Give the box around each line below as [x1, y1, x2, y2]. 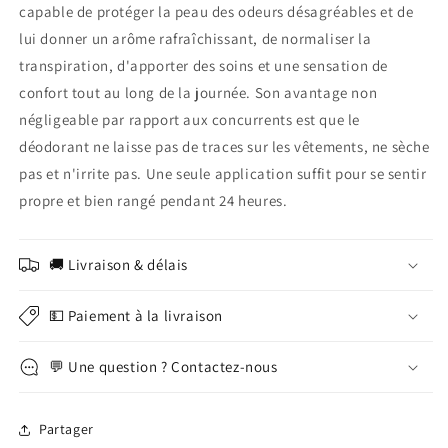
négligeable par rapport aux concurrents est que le [19, 109, 361, 129]
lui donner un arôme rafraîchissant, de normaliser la [19, 28, 372, 48]
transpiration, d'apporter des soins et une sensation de [19, 55, 389, 75]
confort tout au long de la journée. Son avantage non [19, 82, 378, 102]
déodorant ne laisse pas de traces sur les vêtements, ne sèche [19, 136, 430, 156]
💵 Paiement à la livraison [49, 305, 224, 325]
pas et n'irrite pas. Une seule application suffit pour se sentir [19, 163, 427, 183]
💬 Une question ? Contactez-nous [49, 356, 278, 376]
